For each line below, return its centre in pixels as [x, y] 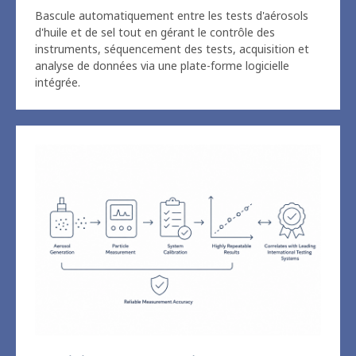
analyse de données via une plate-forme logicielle [162, 25]
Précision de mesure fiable [130, 321]
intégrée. [58, 42]
